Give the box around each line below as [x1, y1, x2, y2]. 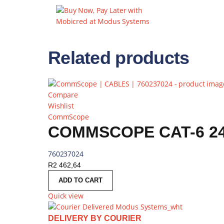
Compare [48, 90, 78, 99]
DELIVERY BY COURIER [48, 214, 141, 222]
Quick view [48, 191, 83, 200]
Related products [48, 47, 189, 68]
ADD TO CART [58, 176, 102, 184]
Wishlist [48, 101, 74, 110]
